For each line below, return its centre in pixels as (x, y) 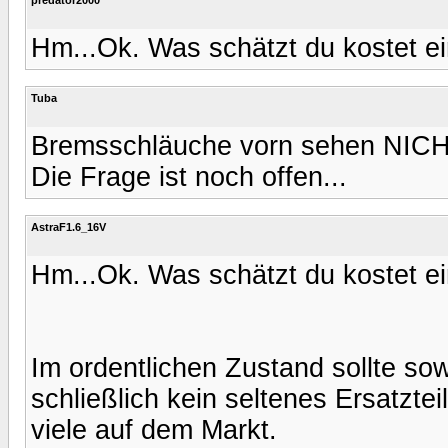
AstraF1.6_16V (68, 226)
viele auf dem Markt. (154, 429)
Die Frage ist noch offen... (189, 176)
